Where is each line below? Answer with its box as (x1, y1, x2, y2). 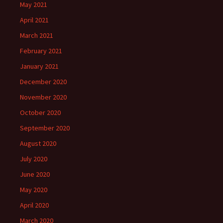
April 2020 (20, 201, 49, 210)
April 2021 (20, 15, 49, 25)
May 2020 (20, 185, 47, 195)
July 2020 (20, 154, 47, 164)
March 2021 (20, 31, 53, 40)
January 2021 (20, 62, 59, 71)
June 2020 (20, 170, 50, 179)
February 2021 (20, 46, 62, 56)
